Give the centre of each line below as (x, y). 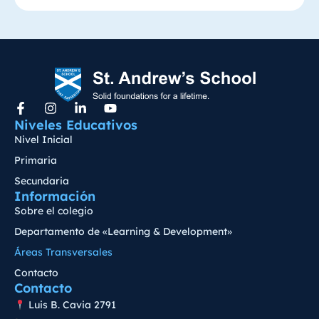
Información (55, 197)
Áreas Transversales (63, 252)
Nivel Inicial (43, 140)
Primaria (36, 161)
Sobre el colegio (54, 211)
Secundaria (42, 181)
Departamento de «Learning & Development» (123, 232)
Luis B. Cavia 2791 (70, 305)
